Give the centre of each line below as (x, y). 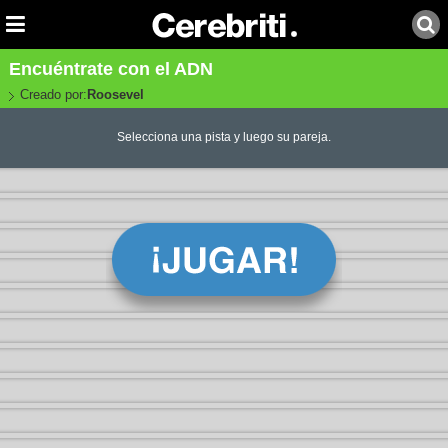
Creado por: (53, 94)
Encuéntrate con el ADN (110, 69)
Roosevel (115, 94)
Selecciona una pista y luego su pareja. (223, 137)
